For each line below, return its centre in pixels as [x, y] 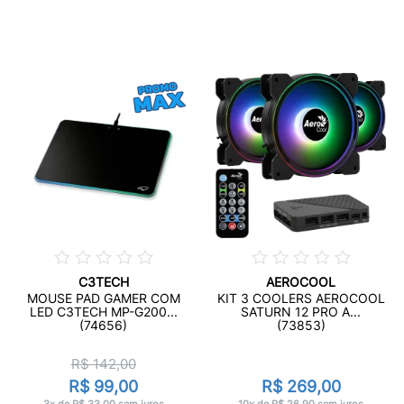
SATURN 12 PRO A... [301, 312]
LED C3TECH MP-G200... [103, 312]
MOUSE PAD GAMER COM [103, 298]
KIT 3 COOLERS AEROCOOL [301, 298]
